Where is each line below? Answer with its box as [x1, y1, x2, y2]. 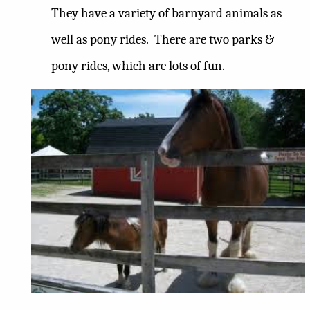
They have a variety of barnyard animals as [51, 6, 282, 21]
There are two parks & [154, 32, 274, 48]
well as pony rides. [51, 32, 149, 48]
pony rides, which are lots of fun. [51, 58, 225, 74]
